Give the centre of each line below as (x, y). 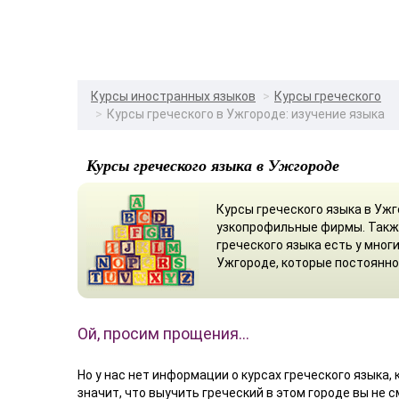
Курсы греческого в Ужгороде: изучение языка (246, 114)
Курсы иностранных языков (173, 96)
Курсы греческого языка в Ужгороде (213, 165)
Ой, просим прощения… (163, 333)
